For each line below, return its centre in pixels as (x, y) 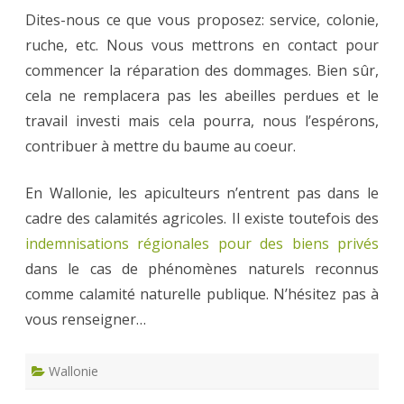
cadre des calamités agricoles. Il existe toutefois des (202, 219)
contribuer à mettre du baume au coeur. (161, 147)
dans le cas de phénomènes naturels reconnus (202, 269)
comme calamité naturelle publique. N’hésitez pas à (202, 294)
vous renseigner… (86, 320)
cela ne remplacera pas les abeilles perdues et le (202, 96)
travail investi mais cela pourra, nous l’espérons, (202, 121)
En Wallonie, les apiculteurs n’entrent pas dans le (202, 193)
